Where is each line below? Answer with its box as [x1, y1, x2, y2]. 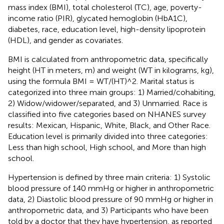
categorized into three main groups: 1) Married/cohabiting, [8, 87, 215, 97]
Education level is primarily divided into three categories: [8, 131, 208, 141]
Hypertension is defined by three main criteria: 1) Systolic [8, 172, 210, 182]
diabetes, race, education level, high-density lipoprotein [8, 24, 205, 34]
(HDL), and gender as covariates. [8, 35, 123, 45]
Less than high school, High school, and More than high [8, 142, 206, 152]
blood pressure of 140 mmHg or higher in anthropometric [8, 183, 214, 193]
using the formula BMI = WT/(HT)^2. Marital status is [8, 76, 194, 86]
